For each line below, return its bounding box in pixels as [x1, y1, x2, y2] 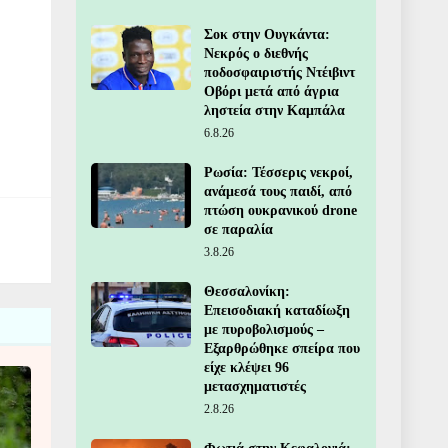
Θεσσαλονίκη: [204, 284, 290, 299]
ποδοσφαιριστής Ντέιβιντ [204, 65, 355, 80]
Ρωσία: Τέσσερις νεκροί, [204, 165, 353, 180]
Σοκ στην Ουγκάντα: [204, 27, 330, 42]
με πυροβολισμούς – [204, 322, 324, 337]
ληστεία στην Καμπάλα [204, 103, 345, 118]
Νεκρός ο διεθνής [204, 46, 308, 61]
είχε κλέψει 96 [204, 360, 289, 375]
